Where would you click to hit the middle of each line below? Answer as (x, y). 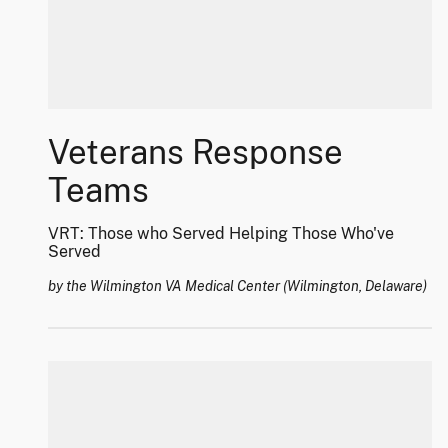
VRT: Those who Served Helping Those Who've (221, 234)
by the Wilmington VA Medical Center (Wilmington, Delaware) (237, 286)
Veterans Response (195, 152)
